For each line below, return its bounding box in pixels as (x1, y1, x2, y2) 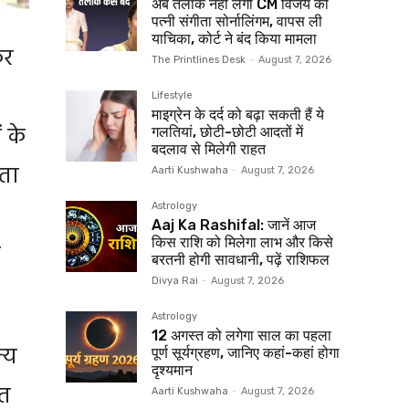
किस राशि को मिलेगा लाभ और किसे (152, 233, 333, 251)
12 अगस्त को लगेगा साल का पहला (152, 326, 331, 344)
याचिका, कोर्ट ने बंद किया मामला (152, 29, 317, 47)
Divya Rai (152, 274, 198, 287)
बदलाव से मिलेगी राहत (152, 140, 266, 158)
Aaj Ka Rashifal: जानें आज (152, 215, 316, 234)
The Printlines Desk (152, 53, 246, 66)
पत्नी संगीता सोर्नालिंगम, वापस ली (152, 12, 322, 30)
